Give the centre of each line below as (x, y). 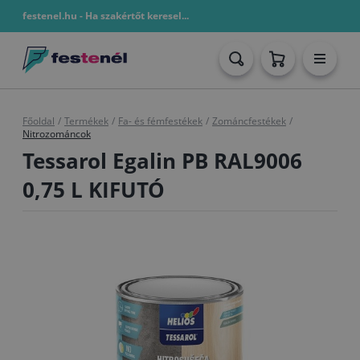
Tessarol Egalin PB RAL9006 (162, 161)
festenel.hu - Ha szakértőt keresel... (106, 16)
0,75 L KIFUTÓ (94, 190)
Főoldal (39, 121)
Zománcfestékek (249, 121)
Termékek (86, 121)
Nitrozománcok (57, 133)
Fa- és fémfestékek (160, 121)
